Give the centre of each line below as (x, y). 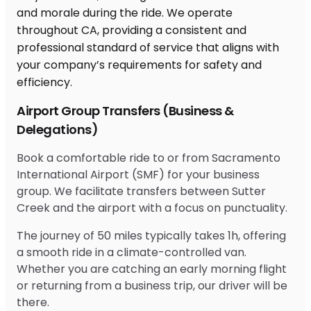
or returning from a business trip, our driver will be (152, 285)
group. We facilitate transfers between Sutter (141, 191)
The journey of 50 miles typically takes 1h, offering (151, 235)
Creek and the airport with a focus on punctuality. (152, 208)
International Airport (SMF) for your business (138, 174)
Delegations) (57, 129)
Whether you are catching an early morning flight (152, 269)
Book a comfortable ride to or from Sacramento (149, 158)
